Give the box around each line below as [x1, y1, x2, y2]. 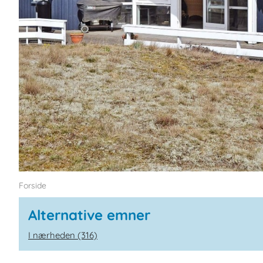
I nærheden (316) [28, 229, 97, 241]
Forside [19, 180, 46, 191]
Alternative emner [28, 206, 150, 224]
